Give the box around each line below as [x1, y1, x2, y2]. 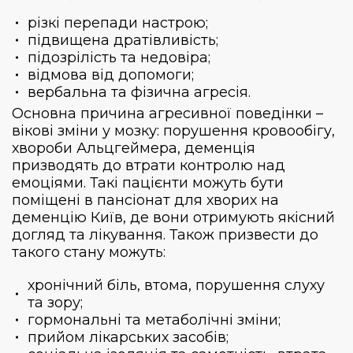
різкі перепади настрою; [28, 13, 208, 32]
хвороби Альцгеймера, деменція [12, 139, 255, 157]
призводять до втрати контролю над [12, 156, 285, 174]
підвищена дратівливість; [28, 31, 218, 49]
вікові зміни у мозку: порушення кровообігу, [12, 121, 335, 139]
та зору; [28, 293, 83, 311]
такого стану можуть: [12, 243, 165, 261]
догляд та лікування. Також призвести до [12, 225, 318, 243]
